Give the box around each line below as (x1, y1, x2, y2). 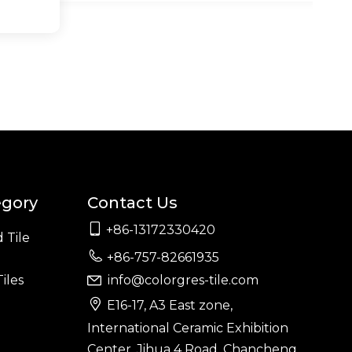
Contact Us (86, 193, 178, 212)
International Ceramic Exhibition (86, 321, 288, 335)
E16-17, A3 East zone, (106, 298, 233, 313)
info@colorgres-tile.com (107, 273, 258, 288)
